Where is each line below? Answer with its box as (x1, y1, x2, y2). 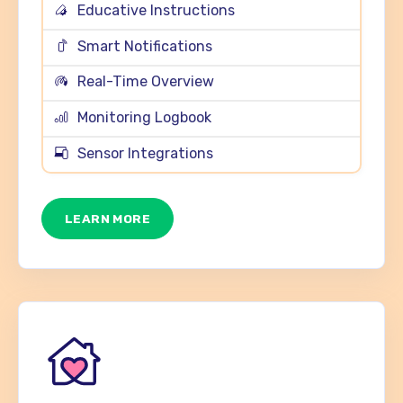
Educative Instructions (76, 2, 235, 20)
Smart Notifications (76, 37, 212, 55)
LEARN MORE (65, 210, 151, 226)
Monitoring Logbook (76, 109, 211, 127)
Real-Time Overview (76, 73, 214, 91)
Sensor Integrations (76, 144, 213, 162)
